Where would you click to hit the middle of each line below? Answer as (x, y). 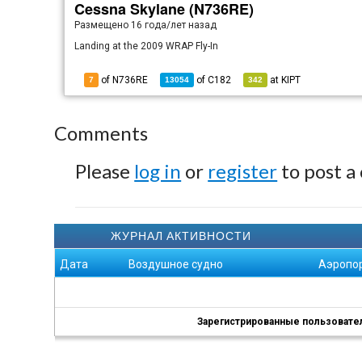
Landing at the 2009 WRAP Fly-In (147, 46)
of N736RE (124, 80)
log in (158, 171)
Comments (101, 133)
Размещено (103, 25)
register (243, 171)
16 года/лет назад (174, 25)
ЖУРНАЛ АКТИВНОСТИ (181, 236)
